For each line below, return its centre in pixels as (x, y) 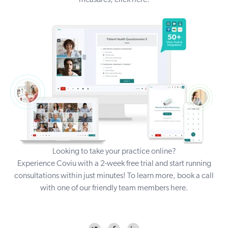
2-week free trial (127, 164)
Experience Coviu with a (59, 164)
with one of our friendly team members (105, 189)
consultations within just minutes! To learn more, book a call (114, 176)
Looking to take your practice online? (114, 152)
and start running (182, 164)
